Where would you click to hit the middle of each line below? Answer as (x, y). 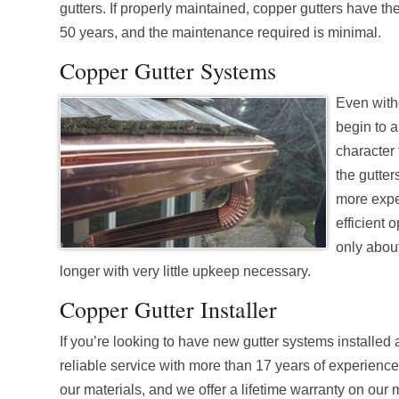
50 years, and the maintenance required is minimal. (221, 33)
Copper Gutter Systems (168, 70)
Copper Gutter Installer (169, 309)
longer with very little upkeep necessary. (186, 271)
